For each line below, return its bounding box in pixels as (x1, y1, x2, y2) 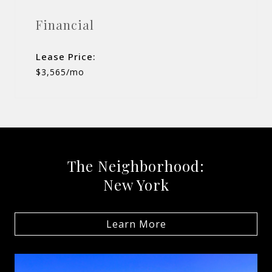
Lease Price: (36, 50, 96, 63)
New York (103, 174, 169, 194)
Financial (36, 16, 94, 33)
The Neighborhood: (67, 155, 205, 175)
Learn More (106, 217, 166, 231)
